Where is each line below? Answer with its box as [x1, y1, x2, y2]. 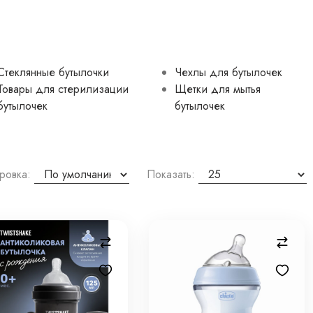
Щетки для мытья [174, 81, 261, 97]
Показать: [146, 166, 195, 182]
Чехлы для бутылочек [174, 64, 282, 80]
